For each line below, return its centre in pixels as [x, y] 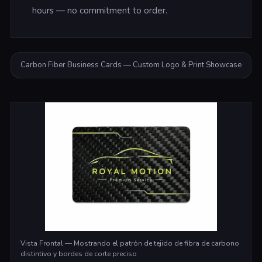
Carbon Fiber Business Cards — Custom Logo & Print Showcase [131, 65]
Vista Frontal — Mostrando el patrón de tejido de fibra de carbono [130, 243]
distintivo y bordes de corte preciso [78, 254]
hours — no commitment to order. [99, 11]
